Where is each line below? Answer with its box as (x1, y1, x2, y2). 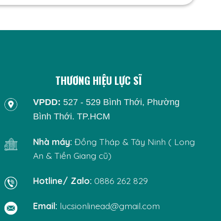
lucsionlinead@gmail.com (57, 200, 163, 211)
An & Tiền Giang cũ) (33, 149, 112, 161)
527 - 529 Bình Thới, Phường (61, 97, 180, 107)
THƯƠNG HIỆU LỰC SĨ (55, 73, 142, 88)
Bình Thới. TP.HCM (33, 111, 110, 121)
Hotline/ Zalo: (33, 175, 92, 186)
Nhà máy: (33, 136, 73, 147)
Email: (33, 200, 58, 211)
